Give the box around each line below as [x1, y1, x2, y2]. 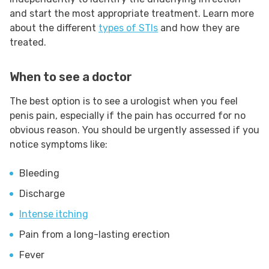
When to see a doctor [10, 70, 132, 85]
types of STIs [98, 22, 158, 34]
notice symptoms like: [10, 139, 107, 151]
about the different [10, 22, 98, 34]
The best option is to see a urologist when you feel [10, 95, 238, 107]
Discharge [19, 188, 65, 200]
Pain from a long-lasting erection [19, 229, 172, 241]
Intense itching [19, 208, 88, 220]
